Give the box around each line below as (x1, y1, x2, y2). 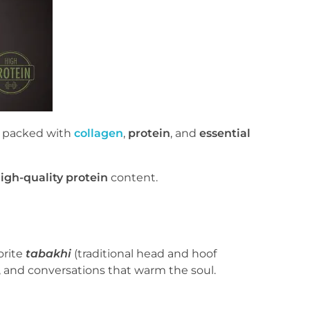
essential (199, 126, 250, 140)
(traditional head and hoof (71, 246, 217, 260)
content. (108, 170, 158, 184)
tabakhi (26, 246, 71, 260)
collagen (74, 126, 123, 140)
